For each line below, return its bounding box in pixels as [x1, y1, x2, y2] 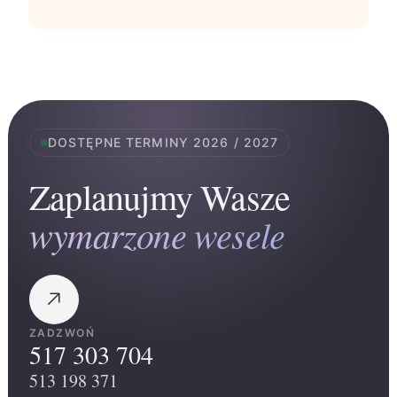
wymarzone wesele [29, 210, 285, 258]
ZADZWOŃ [29, 326, 96, 339]
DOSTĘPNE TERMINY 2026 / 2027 [48, 135, 279, 150]
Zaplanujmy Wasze [29, 173, 291, 220]
